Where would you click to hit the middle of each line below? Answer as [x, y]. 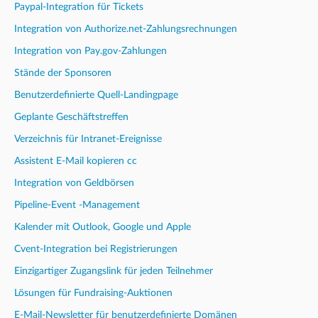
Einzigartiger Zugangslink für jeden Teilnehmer [114, 271]
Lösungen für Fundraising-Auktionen [93, 293]
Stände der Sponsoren [63, 73]
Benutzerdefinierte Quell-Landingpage [96, 95]
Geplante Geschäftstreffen [71, 117]
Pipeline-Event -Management [77, 205]
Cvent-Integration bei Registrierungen [96, 249]
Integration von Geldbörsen [74, 183]
